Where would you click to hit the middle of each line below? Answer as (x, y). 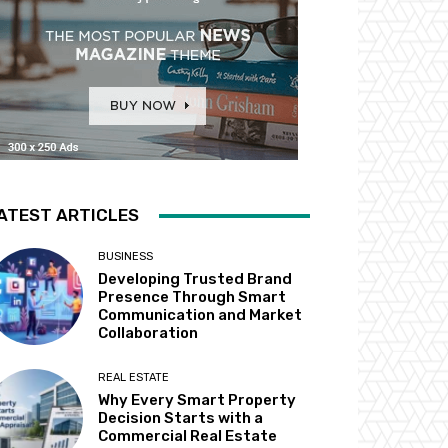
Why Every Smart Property (197, 400)
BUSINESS (126, 257)
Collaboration (148, 333)
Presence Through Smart (192, 297)
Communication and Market (200, 315)
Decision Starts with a (181, 418)
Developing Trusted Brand (195, 279)
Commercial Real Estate (188, 436)
